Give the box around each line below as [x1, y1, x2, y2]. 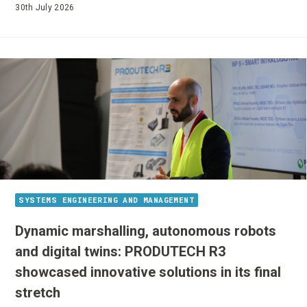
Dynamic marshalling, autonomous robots [15, 222, 277, 239]
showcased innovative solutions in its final [15, 263, 282, 280]
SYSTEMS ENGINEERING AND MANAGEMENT [19, 194, 195, 205]
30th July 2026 [15, 2, 75, 12]
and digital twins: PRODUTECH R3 [15, 243, 226, 260]
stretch [15, 284, 61, 301]
